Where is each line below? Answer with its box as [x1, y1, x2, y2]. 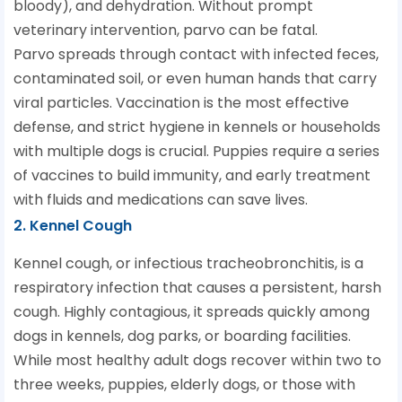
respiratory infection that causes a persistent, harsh [13, 277, 381, 299]
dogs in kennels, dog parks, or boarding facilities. [13, 326, 351, 347]
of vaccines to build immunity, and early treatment [13, 165, 371, 187]
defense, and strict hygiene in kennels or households [13, 117, 380, 138]
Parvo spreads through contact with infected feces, [13, 44, 379, 66]
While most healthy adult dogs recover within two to [13, 350, 381, 371]
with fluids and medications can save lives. [13, 189, 308, 211]
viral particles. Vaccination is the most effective [13, 92, 349, 114]
